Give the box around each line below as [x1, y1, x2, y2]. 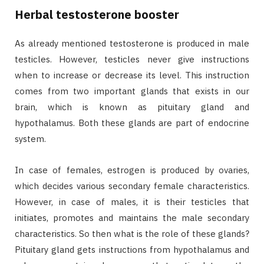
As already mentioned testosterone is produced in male [15, 37, 249, 49]
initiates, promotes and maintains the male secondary [15, 212, 249, 223]
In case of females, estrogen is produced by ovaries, [15, 164, 249, 176]
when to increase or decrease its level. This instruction [15, 69, 249, 81]
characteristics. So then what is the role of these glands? [15, 227, 249, 239]
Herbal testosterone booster [15, 6, 179, 22]
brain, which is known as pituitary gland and [15, 101, 249, 113]
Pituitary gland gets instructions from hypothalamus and [15, 243, 249, 255]
